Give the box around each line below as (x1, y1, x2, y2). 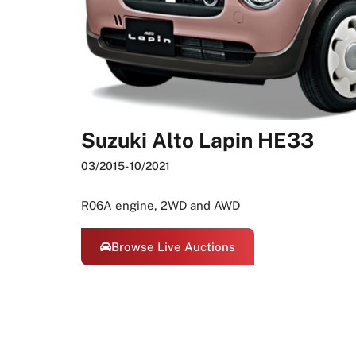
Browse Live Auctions (111, 239, 235, 253)
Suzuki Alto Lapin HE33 (81, 127, 314, 153)
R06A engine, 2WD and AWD (81, 198, 240, 212)
